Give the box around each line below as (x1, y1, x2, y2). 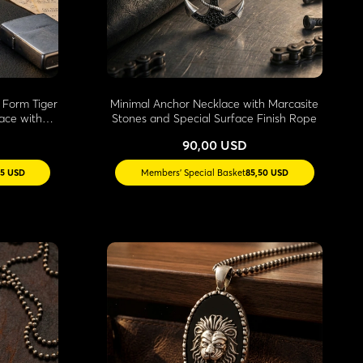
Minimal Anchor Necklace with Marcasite (110, 96, 319, 111)
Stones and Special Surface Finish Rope (112, 110, 318, 126)
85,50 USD (245, 166, 288, 178)
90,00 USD (181, 136, 247, 153)
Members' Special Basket (140, 166, 246, 178)
